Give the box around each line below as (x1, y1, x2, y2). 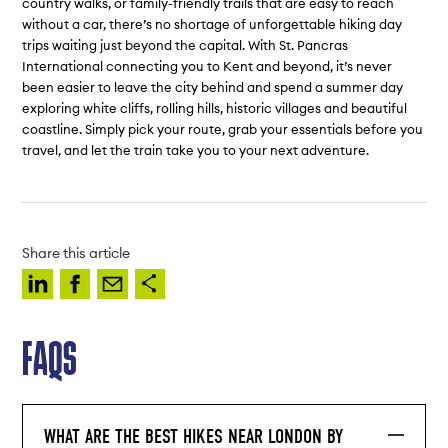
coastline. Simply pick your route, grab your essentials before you (22, 121, 424, 138)
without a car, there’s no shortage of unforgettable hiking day (22, 16, 403, 33)
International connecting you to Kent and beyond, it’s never (22, 58, 393, 75)
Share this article (22, 243, 131, 262)
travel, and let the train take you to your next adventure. (22, 142, 370, 159)
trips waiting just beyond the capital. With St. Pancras (22, 37, 349, 54)
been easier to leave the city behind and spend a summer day (22, 79, 404, 96)
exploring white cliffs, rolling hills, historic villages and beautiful (22, 100, 408, 117)
